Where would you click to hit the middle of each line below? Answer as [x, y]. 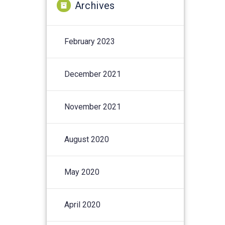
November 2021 [93, 106]
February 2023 [90, 41]
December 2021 [93, 74]
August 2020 [87, 139]
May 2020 [82, 172]
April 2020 [83, 204]
